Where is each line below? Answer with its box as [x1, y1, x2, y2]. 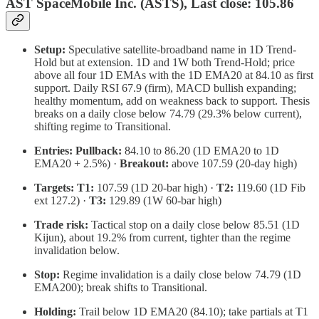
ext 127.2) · [34, 194, 89, 207]
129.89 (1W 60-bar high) [106, 194, 221, 207]
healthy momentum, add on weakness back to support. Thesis [34, 95, 310, 108]
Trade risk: [34, 219, 88, 231]
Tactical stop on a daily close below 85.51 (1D [88, 219, 300, 231]
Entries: [34, 145, 73, 157]
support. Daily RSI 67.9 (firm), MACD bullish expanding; [34, 82, 296, 95]
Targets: [34, 182, 74, 194]
